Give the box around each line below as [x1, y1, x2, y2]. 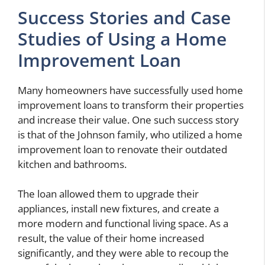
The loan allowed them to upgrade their [18, 187, 199, 201]
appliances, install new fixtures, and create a [18, 202, 219, 216]
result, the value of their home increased [18, 231, 204, 245]
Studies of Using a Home [18, 26, 227, 51]
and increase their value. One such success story [18, 112, 239, 127]
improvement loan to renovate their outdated [18, 142, 227, 156]
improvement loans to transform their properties [18, 98, 244, 112]
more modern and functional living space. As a [18, 216, 228, 231]
